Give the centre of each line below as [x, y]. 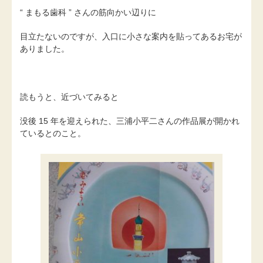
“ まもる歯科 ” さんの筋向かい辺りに [88, 13]
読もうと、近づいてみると [69, 97]
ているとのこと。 [53, 133]
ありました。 [45, 49]
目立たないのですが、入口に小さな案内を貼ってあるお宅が [131, 37]
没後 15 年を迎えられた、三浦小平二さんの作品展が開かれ [130, 121]
